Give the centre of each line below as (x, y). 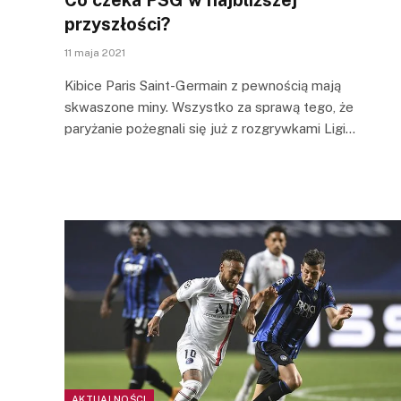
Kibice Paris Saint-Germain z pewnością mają (203, 85)
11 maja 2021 (95, 52)
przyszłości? (117, 24)
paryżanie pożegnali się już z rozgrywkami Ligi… (210, 128)
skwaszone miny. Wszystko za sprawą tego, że (209, 107)
